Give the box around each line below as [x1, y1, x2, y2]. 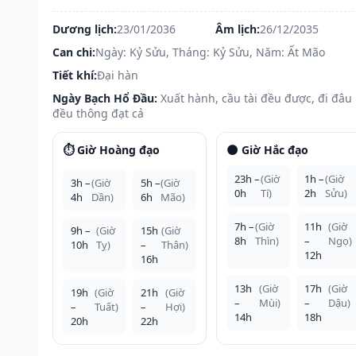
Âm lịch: [215, 21, 260, 37]
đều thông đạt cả [52, 105, 144, 121]
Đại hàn [97, 67, 138, 83]
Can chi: [52, 44, 95, 60]
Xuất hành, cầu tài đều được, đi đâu [161, 90, 352, 106]
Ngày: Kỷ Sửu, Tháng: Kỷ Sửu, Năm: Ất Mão [95, 44, 325, 60]
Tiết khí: [52, 67, 97, 83]
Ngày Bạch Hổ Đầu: [52, 90, 157, 106]
